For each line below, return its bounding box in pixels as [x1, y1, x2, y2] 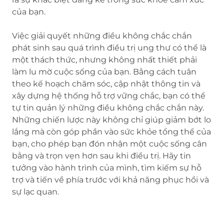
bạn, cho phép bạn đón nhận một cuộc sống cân [12, 139, 207, 149]
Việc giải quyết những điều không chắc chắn [12, 31, 192, 41]
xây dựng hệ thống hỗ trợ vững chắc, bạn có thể [12, 91, 205, 101]
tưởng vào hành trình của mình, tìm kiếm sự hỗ [12, 163, 201, 173]
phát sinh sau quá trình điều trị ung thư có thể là [12, 43, 206, 53]
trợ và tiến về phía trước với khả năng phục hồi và [12, 175, 209, 185]
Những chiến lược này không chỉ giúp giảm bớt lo [12, 115, 211, 125]
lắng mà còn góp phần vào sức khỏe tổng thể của [12, 127, 211, 137]
